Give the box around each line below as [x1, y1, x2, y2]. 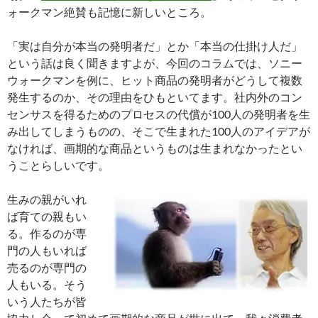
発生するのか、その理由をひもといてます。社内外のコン [7, 90, 302, 104]
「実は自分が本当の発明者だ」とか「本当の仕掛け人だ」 [7, 39, 302, 53]
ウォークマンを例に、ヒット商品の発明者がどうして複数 [7, 73, 302, 87]
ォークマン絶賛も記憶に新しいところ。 [7, 5, 212, 18]
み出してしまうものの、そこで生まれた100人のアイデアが [7, 124, 310, 138]
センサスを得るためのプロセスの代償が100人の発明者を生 [7, 107, 310, 121]
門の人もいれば [7, 243, 87, 257]
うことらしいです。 [7, 158, 109, 172]
